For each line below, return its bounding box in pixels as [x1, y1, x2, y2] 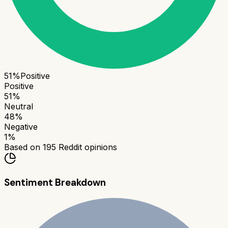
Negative [4, 122, 38, 132]
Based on [4, 142, 43, 153]
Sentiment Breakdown [4, 176, 106, 189]
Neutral [4, 101, 33, 112]
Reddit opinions [56, 142, 117, 153]
